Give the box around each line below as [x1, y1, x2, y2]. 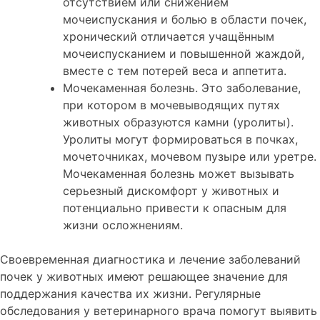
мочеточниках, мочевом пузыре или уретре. [63, 149, 316, 164]
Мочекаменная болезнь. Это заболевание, [63, 81, 301, 96]
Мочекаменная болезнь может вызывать [63, 166, 294, 181]
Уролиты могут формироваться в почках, [63, 132, 298, 147]
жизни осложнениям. [63, 218, 183, 233]
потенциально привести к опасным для [63, 201, 286, 216]
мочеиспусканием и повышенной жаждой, [63, 46, 304, 61]
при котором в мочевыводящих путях [63, 98, 280, 113]
